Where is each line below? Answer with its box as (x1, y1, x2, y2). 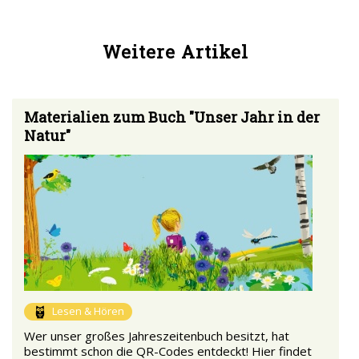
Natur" (24, 126, 71, 146)
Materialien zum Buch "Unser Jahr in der (24, 107, 320, 127)
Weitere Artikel (102, 40, 249, 64)
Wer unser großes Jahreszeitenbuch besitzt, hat (24, 328, 289, 345)
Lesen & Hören (52, 304, 124, 319)
